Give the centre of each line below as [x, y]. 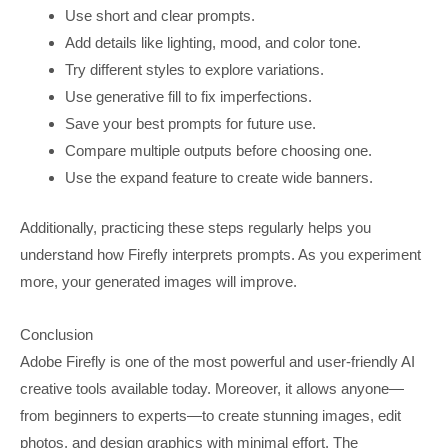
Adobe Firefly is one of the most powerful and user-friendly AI [217, 361]
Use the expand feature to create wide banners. [219, 177]
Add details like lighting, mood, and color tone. [213, 42]
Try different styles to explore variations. [195, 69]
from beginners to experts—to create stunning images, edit [210, 415]
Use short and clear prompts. [160, 15]
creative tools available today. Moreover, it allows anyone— [212, 388]
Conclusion [56, 334]
